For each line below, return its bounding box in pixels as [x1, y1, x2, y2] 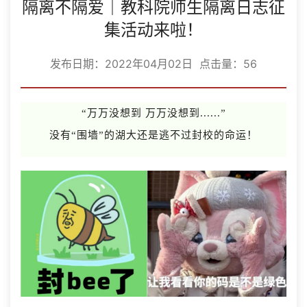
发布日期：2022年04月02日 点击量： [50, 56, 243, 71]
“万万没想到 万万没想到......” [81, 107, 226, 119]
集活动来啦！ [104, 19, 203, 40]
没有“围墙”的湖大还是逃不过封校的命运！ [49, 129, 258, 140]
